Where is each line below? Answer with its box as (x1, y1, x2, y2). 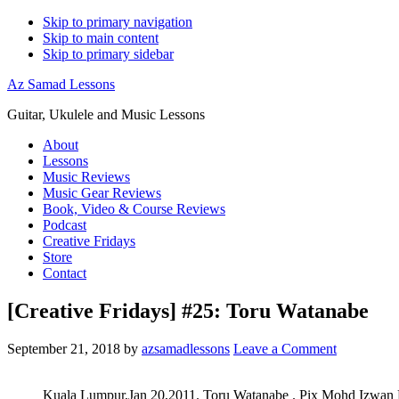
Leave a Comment (233, 340, 337, 356)
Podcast (43, 217, 86, 232)
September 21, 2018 (7, 340, 120, 356)
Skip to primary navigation (43, 14, 192, 29)
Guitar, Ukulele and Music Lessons (7, 107, 205, 122)
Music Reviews (43, 169, 130, 184)
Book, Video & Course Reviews (43, 201, 225, 216)
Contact (43, 265, 86, 281)
